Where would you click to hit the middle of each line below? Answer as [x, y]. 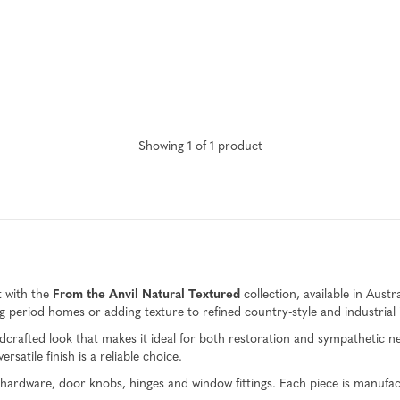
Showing [162, 146]
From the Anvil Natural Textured [146, 295]
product [238, 146]
